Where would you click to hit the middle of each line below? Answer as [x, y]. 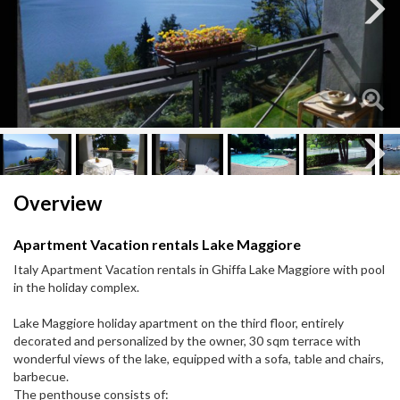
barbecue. [41, 377]
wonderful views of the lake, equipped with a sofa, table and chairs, [199, 359]
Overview [58, 204]
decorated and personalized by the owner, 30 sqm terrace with [187, 341]
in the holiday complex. [76, 287]
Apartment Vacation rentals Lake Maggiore [157, 245]
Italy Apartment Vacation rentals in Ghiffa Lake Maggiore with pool [199, 270]
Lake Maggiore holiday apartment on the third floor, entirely [179, 323]
